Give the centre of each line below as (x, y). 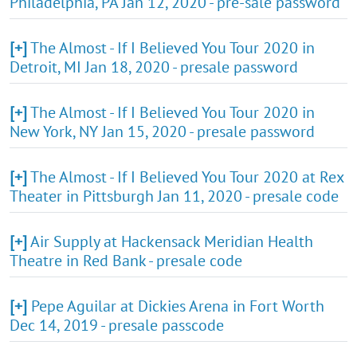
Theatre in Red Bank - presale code (126, 260)
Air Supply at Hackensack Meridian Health (172, 241)
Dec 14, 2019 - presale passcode (117, 325)
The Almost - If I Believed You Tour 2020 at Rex (187, 177)
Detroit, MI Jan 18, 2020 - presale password (154, 67)
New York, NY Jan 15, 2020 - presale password (162, 131)
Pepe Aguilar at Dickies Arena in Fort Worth (178, 306)
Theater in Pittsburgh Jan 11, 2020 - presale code (174, 196)
